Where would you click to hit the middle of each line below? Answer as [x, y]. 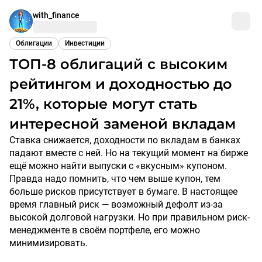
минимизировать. [49, 243]
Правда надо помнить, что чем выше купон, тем [115, 179]
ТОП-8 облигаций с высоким [14, 64]
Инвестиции [85, 43]
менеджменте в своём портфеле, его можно [105, 230]
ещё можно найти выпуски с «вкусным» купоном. [118, 166]
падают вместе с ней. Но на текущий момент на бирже [129, 153]
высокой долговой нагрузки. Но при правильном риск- [130, 217]
